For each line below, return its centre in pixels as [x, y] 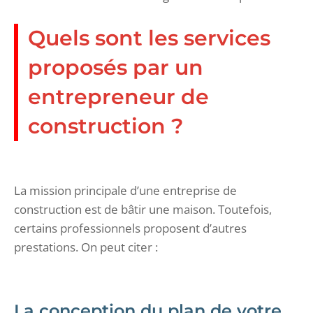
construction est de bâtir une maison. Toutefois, [143, 209]
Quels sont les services [149, 38]
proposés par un [116, 67]
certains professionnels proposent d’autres [130, 228]
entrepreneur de [118, 96]
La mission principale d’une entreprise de [125, 190]
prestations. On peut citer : [86, 247]
